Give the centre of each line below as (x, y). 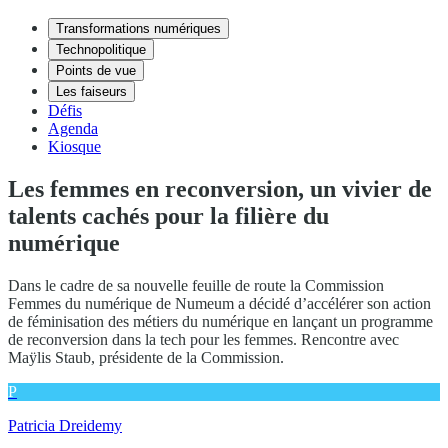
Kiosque (74, 146)
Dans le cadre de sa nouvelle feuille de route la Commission (196, 285)
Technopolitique (101, 49)
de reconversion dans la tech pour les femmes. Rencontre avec (203, 339)
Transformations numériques (138, 28)
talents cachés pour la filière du (168, 215)
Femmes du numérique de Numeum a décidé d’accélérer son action (219, 303)
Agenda (73, 128)
